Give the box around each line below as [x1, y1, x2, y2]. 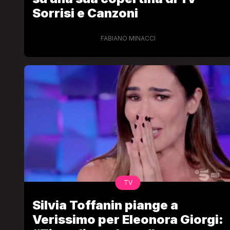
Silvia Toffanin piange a [32, 198, 178, 213]
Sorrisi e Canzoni [32, 6, 138, 21]
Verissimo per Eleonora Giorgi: [32, 212, 223, 227]
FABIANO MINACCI [100, 34, 156, 43]
